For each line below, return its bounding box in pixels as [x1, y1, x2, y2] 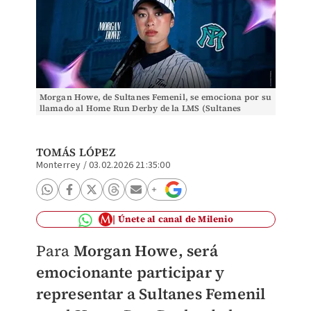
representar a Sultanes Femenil [35, 283, 266, 304]
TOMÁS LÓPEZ [35, 144, 115, 160]
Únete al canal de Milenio [117, 213, 233, 225]
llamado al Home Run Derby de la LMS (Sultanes [39, 103, 242, 114]
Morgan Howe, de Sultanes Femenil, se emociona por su [39, 92, 271, 103]
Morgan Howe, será [73, 240, 218, 261]
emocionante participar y [35, 262, 225, 283]
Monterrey [35, 158, 81, 172]
